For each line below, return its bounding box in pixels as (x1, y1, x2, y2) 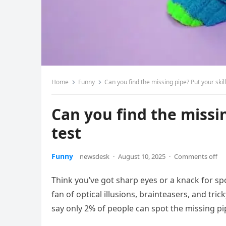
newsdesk (80, 152, 109, 161)
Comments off (174, 152, 217, 161)
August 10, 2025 (118, 152, 165, 161)
